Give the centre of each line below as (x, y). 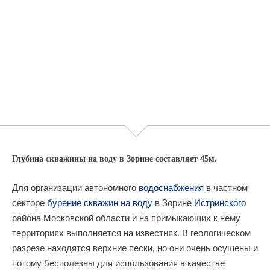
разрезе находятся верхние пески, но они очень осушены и (135, 248)
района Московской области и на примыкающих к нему (126, 218)
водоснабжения (171, 188)
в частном (226, 188)
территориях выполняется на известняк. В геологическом (131, 233)
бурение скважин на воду (100, 203)
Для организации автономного (75, 188)
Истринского (220, 203)
